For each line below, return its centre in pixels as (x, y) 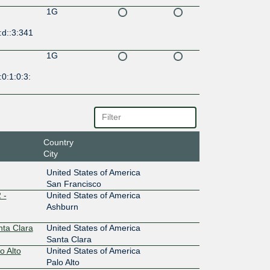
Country (58, 142)
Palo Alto (63, 262)
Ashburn (62, 206)
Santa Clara (69, 239)
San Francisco (74, 184)
